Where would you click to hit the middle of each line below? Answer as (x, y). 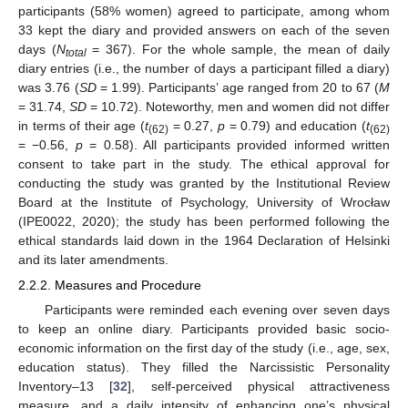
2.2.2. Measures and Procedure (110, 285)
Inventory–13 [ (66, 386)
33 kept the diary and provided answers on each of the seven (204, 30)
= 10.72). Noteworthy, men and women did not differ (238, 106)
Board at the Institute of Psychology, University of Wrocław (204, 202)
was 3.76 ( (49, 87)
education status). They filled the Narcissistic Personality (204, 367)
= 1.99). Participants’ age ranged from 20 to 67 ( (237, 87)
